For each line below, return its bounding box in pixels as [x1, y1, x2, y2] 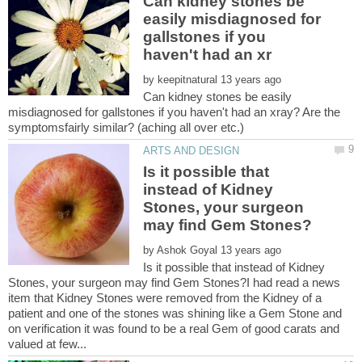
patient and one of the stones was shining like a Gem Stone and [8, 305, 342, 320]
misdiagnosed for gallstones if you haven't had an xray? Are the [8, 105, 340, 120]
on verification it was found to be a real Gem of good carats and [8, 321, 339, 335]
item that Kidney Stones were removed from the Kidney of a [8, 290, 322, 305]
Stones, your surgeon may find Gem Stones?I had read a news [8, 275, 340, 289]
